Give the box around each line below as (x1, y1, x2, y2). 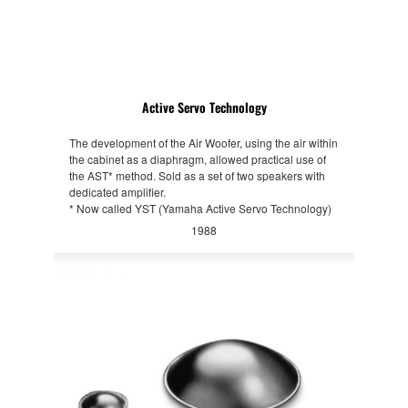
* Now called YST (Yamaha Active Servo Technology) (68, 199, 331, 216)
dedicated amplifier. (68, 183, 166, 199)
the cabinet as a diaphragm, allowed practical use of (68, 150, 326, 167)
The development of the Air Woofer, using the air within (68, 134, 338, 150)
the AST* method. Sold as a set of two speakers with (68, 167, 325, 183)
